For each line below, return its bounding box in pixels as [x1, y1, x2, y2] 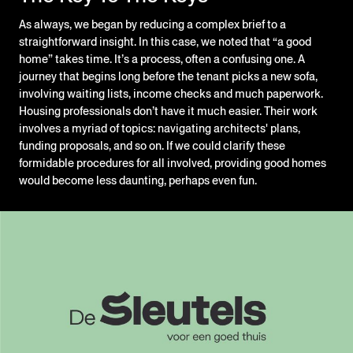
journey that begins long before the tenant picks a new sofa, [19, 69, 318, 85]
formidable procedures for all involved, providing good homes [19, 155, 326, 172]
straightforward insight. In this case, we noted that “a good [19, 34, 311, 50]
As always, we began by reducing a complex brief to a [19, 17, 286, 33]
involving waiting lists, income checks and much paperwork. [19, 86, 323, 102]
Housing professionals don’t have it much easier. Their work [19, 103, 318, 120]
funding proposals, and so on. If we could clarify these [19, 138, 285, 154]
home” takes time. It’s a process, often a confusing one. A [19, 51, 305, 68]
